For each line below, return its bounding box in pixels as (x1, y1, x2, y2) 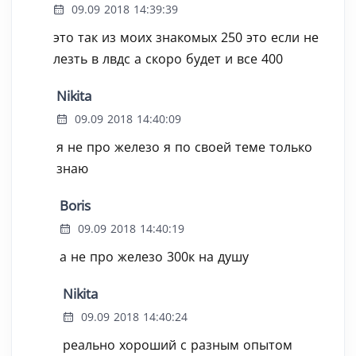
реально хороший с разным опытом (63, 336, 292, 354)
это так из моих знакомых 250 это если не (53, 29, 319, 46)
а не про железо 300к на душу (60, 248, 249, 265)
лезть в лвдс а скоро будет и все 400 (53, 50, 283, 68)
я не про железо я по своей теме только (56, 138, 312, 156)
